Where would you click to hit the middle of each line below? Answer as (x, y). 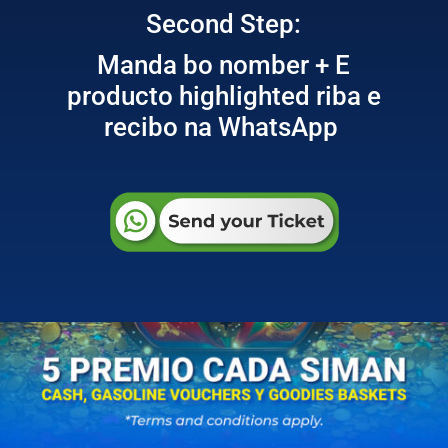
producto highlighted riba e (223, 96)
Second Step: (224, 24)
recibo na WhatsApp (223, 127)
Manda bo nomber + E (224, 65)
